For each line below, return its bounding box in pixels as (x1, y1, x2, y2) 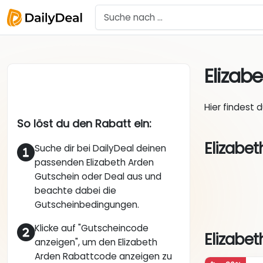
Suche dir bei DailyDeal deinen (35, 142, 166, 155)
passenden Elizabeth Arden (35, 156, 154, 169)
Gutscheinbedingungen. (35, 198, 139, 211)
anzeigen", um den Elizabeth (35, 236, 157, 249)
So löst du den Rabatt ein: (17, 116, 151, 131)
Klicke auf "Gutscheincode (35, 222, 149, 235)
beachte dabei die (35, 184, 116, 197)
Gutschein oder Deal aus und (35, 170, 161, 183)
